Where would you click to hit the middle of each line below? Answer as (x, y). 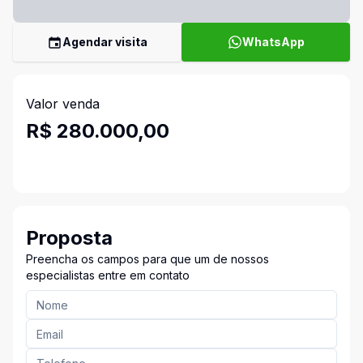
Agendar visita (105, 42)
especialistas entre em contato (108, 275)
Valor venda (63, 104)
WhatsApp (273, 42)
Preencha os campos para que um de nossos (147, 259)
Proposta (69, 238)
